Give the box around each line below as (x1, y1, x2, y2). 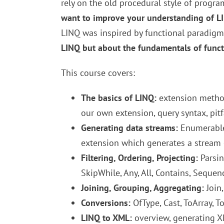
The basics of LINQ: (81, 92, 156, 104)
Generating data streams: (81, 122, 178, 134)
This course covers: (61, 67, 135, 79)
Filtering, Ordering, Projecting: (81, 152, 198, 164)
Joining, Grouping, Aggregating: (81, 182, 204, 194)
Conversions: (81, 197, 130, 209)
